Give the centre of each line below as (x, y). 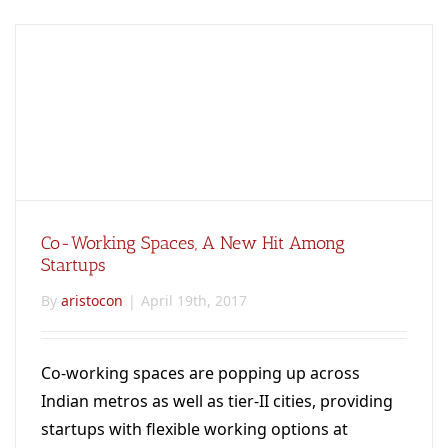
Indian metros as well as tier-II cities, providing (217, 400)
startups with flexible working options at (194, 428)
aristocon (92, 300)
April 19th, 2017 (194, 300)
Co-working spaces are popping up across (200, 372)
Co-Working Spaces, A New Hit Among (193, 242)
